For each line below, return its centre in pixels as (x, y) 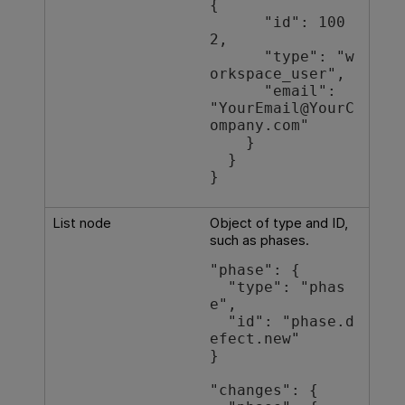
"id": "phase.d (218, 322)
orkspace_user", (277, 75)
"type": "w (236, 57)
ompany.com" (259, 126)
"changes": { (264, 391)
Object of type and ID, (278, 222)
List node (81, 222)
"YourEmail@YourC (282, 109)
